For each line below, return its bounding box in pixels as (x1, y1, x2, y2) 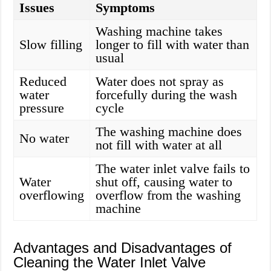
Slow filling (19, 37, 83, 53)
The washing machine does (96, 124, 243, 140)
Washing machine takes (96, 24, 223, 39)
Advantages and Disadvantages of (13, 240, 232, 256)
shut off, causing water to (96, 174, 233, 190)
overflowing (19, 188, 85, 203)
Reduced (19, 74, 67, 90)
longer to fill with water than (96, 37, 250, 53)
